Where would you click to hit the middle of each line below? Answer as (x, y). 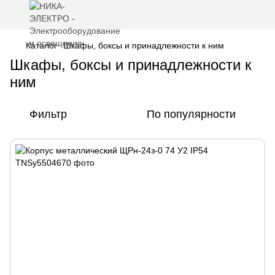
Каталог (41, 45)
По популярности (191, 114)
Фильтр (48, 114)
